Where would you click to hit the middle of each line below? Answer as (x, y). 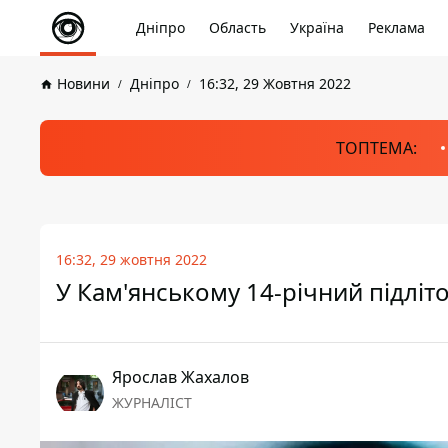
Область (237, 27)
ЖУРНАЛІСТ (152, 402)
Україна (317, 27)
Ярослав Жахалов (180, 377)
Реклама (396, 27)
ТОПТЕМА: (376, 148)
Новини (83, 83)
